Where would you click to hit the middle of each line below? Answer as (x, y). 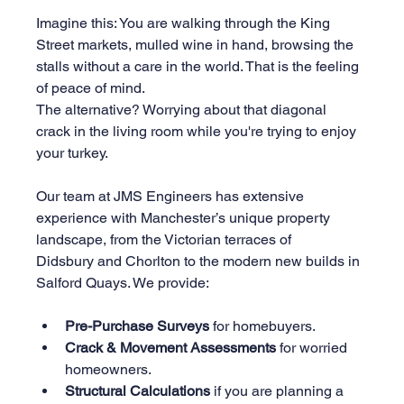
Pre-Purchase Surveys (138, 326)
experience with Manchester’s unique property (185, 217)
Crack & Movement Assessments (171, 347)
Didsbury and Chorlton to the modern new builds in (200, 261)
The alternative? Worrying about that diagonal (184, 109)
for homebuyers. (263, 326)
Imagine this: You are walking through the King (185, 23)
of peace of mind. (91, 87)
